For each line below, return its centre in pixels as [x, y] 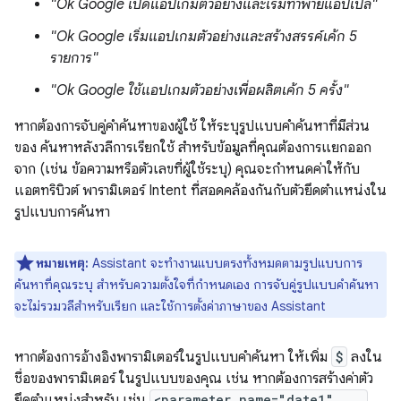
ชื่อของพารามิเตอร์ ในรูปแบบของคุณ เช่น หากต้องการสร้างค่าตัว [194, 379]
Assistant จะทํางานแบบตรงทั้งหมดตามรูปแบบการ [226, 263]
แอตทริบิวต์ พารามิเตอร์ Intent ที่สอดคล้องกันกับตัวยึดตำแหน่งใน [200, 191]
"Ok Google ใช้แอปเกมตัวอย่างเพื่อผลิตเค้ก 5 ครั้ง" [200, 90]
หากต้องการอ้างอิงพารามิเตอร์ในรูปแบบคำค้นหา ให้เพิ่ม [173, 357]
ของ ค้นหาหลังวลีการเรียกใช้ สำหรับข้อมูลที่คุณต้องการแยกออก [193, 148]
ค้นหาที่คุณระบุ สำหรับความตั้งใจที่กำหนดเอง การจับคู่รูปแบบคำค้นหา [196, 285]
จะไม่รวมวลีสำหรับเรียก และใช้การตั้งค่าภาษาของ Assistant [170, 306]
